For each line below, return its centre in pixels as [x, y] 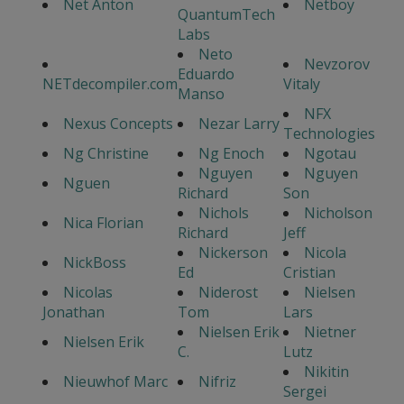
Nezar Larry [239, 124]
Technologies [329, 134]
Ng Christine [106, 154]
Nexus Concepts [118, 124]
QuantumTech [226, 15]
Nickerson [233, 253]
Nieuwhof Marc [115, 382]
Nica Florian [103, 223]
